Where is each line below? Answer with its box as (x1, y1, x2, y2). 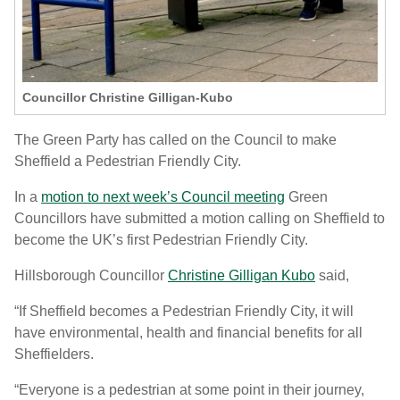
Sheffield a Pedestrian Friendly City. (14, 154, 245, 170)
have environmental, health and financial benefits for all (14, 325, 362, 341)
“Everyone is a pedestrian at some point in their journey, (14, 382, 364, 398)
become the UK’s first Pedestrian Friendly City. (14, 232, 308, 248)
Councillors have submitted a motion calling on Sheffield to (14, 211, 385, 227)
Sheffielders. (14, 346, 94, 362)
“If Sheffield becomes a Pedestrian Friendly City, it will (14, 304, 354, 320)
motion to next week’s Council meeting (41, 189, 285, 205)
